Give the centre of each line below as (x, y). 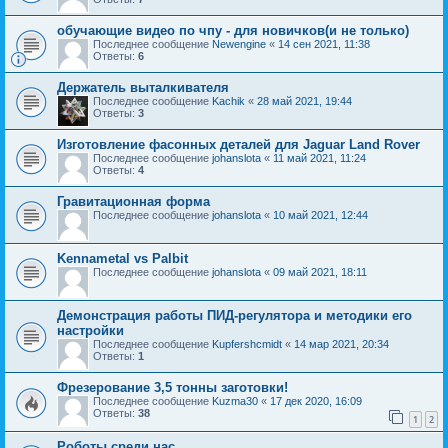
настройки (90, 330)
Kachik (228, 100)
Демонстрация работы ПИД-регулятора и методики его (234, 315)
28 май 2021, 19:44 (304, 100)
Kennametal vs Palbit (122, 258)
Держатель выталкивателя (143, 87)
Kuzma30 (235, 400)
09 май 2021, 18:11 (320, 271)
